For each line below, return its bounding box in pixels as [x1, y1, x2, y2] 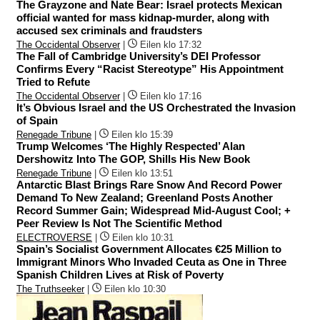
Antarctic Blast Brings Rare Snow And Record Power [16, 179, 282, 191]
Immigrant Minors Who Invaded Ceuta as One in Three [16, 256, 286, 269]
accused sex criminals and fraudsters [16, 24, 202, 37]
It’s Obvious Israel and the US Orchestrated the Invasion [16, 101, 296, 114]
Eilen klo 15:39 [111, 129, 173, 141]
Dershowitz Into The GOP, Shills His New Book [16, 153, 250, 166]
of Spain [16, 114, 58, 127]
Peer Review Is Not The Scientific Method [16, 217, 222, 230]
